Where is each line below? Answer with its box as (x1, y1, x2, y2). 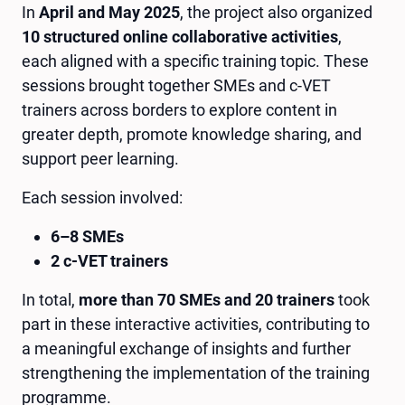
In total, (22, 289, 79, 309)
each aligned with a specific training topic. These (22, 51, 369, 71)
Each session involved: (22, 187, 183, 207)
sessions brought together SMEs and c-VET (22, 75, 331, 95)
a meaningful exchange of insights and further (22, 338, 351, 358)
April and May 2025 (39, 2, 180, 22)
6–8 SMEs (51, 226, 124, 246)
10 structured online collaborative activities (22, 26, 338, 46)
